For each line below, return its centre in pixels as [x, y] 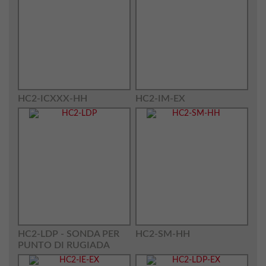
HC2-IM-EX [160, 99]
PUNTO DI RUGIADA [64, 245]
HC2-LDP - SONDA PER [69, 234]
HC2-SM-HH [162, 234]
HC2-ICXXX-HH [53, 99]
